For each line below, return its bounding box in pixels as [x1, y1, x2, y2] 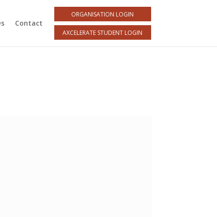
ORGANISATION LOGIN [71, 10, 134, 18]
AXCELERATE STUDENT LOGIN [62, 28, 143, 37]
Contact [15, 18, 43, 28]
